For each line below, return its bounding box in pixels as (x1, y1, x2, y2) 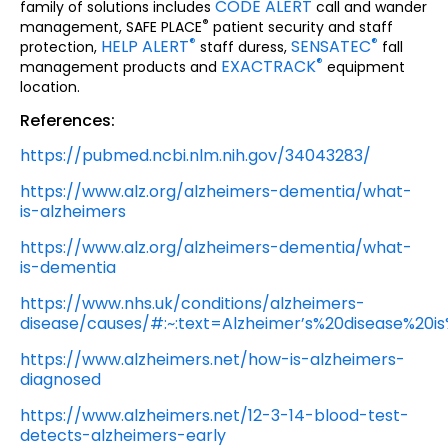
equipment (323, 56, 405, 77)
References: (20, 109, 115, 133)
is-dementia (20, 256, 116, 280)
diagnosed (20, 368, 101, 392)
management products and (20, 56, 221, 77)
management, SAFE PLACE (20, 16, 202, 37)
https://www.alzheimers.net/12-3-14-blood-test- (20, 404, 409, 428)
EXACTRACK (221, 54, 316, 78)
